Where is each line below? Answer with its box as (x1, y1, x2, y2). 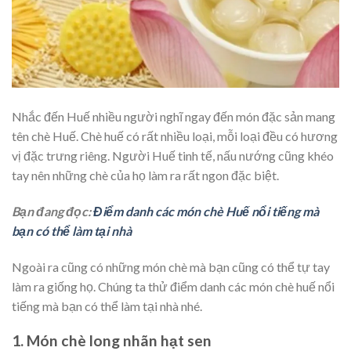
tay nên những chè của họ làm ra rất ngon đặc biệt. (12, 168, 279, 183)
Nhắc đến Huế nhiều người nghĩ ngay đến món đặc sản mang (12, 109, 335, 125)
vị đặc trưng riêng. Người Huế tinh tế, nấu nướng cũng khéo (12, 148, 334, 164)
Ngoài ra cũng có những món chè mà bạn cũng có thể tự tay (12, 259, 330, 274)
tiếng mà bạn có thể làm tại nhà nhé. (12, 298, 202, 313)
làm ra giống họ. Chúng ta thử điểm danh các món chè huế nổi (12, 278, 335, 294)
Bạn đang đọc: (12, 203, 93, 219)
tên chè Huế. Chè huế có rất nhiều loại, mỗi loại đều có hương (12, 128, 338, 144)
